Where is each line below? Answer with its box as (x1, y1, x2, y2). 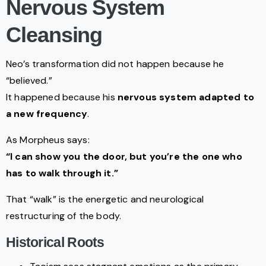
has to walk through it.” (6, 167, 118, 180)
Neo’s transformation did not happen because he (6, 58, 224, 71)
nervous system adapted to (117, 91, 254, 104)
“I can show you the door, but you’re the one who (6, 150, 242, 163)
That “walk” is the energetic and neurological (6, 193, 204, 206)
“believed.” (6, 74, 52, 87)
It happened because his (6, 91, 118, 104)
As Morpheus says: (6, 134, 90, 147)
